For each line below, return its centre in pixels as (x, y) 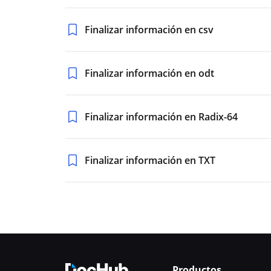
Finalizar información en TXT (150, 160)
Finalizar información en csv (149, 30)
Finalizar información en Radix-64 (161, 117)
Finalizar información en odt (149, 73)
